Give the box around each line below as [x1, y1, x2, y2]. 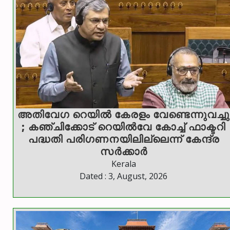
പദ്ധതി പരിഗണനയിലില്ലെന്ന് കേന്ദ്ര [28, 132, 219, 146]
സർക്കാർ [100, 144, 147, 159]
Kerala [111, 158, 136, 170]
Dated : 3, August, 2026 [80, 170, 167, 182]
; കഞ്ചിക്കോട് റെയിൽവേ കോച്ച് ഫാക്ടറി [22, 120, 225, 134]
